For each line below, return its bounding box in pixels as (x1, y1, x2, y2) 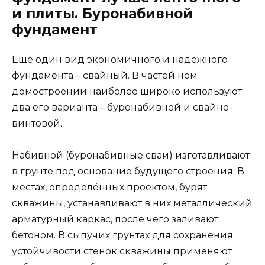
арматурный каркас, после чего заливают (12, 214, 218, 225)
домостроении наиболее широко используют (12, 86, 242, 98)
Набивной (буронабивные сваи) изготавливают (12, 150, 250, 161)
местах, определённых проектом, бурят (12, 182, 207, 193)
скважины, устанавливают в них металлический (12, 198, 253, 209)
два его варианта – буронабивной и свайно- (12, 102, 232, 114)
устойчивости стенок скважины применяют (12, 245, 232, 257)
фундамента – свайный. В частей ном (12, 70, 198, 82)
